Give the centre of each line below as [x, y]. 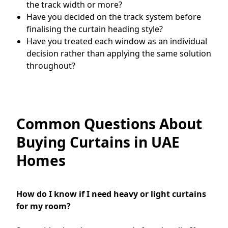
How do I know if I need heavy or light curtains [111, 194]
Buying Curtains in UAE [98, 142]
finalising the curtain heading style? [95, 29]
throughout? [51, 65]
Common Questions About [109, 123]
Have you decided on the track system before [114, 17]
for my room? [44, 206]
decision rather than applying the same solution [119, 53]
